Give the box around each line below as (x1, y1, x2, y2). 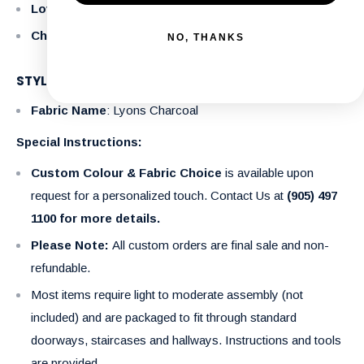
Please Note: (31, 238, 109, 253)
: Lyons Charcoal (106, 103, 198, 118)
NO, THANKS (167, 32, 245, 43)
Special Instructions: (16, 134, 142, 149)
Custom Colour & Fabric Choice (31, 166, 222, 180)
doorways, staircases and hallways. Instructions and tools (31, 333, 341, 348)
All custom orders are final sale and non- (109, 238, 329, 253)
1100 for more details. (31, 211, 160, 226)
